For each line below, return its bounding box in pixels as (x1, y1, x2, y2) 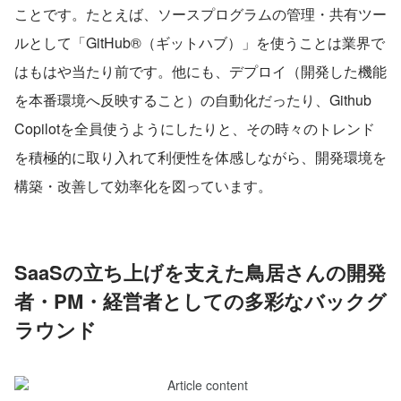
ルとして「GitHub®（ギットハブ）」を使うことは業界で (14, 31, 385, 53)
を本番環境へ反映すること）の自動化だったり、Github (14, 89, 371, 110)
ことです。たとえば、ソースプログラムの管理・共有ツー (14, 3, 387, 24)
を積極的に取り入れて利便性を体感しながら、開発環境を (14, 146, 387, 167)
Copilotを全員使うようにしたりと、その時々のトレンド (14, 117, 375, 139)
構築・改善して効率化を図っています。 (14, 175, 272, 196)
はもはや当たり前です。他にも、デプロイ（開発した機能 (14, 60, 387, 81)
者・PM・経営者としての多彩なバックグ (14, 286, 387, 315)
